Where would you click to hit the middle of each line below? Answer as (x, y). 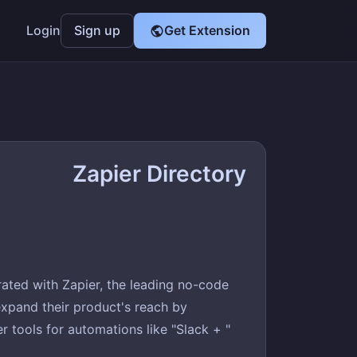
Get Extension (207, 30)
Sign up (97, 30)
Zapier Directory (159, 174)
